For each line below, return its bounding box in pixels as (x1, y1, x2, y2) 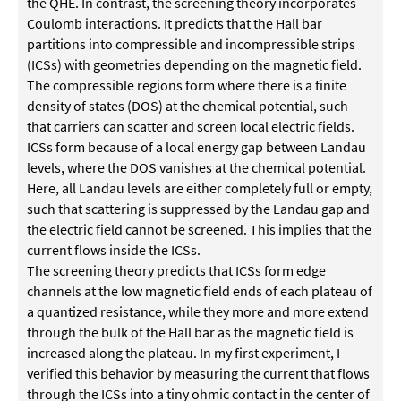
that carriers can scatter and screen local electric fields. (27, 117, 354, 135)
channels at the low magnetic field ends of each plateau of (27, 282, 372, 300)
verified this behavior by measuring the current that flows (27, 364, 370, 382)
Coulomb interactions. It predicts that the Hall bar (27, 14, 322, 32)
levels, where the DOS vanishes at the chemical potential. (27, 158, 366, 176)
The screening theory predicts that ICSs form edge (27, 261, 326, 279)
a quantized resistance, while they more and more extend (27, 303, 369, 320)
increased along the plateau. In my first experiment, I (27, 344, 340, 362)
